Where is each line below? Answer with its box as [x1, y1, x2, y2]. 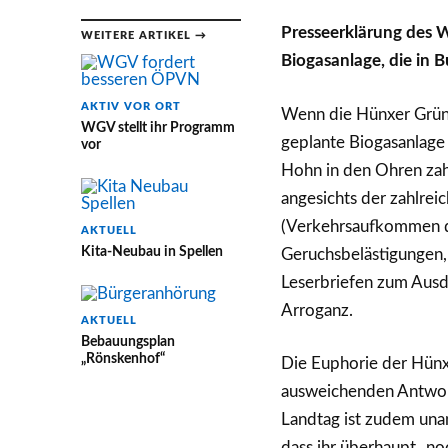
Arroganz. [280, 301, 353, 319]
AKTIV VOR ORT [80, 101, 181, 112]
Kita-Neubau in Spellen [80, 244, 223, 259]
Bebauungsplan [80, 334, 175, 349]
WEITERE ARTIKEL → [80, 30, 207, 41]
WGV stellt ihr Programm [80, 120, 235, 135]
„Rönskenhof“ [80, 351, 165, 366]
